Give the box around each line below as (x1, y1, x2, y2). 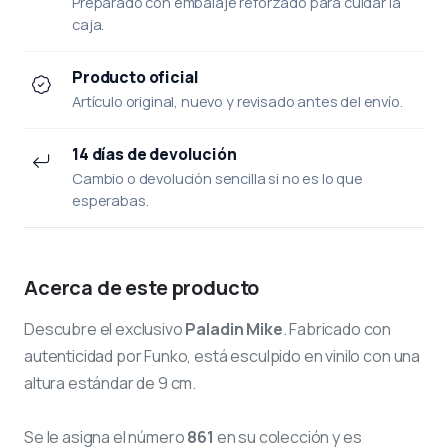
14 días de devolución (72, 142, 237, 165)
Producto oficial (72, 65, 199, 88)
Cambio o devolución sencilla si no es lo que (72, 167, 363, 188)
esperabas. (72, 189, 149, 210)
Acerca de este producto (24, 273, 260, 301)
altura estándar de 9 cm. (24, 371, 197, 394)
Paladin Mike (185, 317, 283, 340)
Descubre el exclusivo (24, 317, 186, 340)
